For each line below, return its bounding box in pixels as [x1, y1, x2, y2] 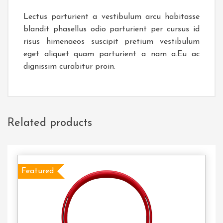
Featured [21, 167, 54, 175]
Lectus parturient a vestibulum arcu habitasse [23, 13, 200, 21]
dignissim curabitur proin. [23, 63, 115, 71]
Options [183, 204, 212, 211]
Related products [7, 117, 92, 129]
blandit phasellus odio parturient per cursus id [23, 25, 200, 33]
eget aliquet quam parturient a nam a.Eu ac [23, 50, 200, 58]
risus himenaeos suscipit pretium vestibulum [23, 38, 200, 46]
